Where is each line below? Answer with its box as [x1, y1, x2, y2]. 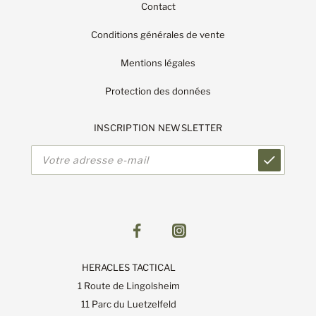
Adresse [31, 143, 71, 156]
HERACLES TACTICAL [81, 261, 176, 273]
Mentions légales [121, 56, 196, 68]
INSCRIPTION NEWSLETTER [93, 121, 223, 133]
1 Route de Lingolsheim [77, 279, 180, 291]
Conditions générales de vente [91, 28, 226, 40]
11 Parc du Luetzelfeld [80, 298, 176, 310]
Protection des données [105, 85, 212, 97]
